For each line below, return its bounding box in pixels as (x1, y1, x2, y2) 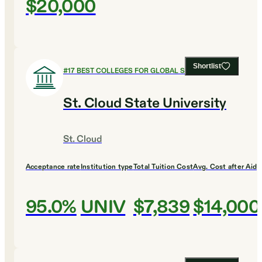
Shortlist (193, 62, 221, 71)
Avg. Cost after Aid (193, 162, 257, 172)
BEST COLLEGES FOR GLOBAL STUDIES (77, 66, 210, 76)
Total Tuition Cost (133, 162, 194, 172)
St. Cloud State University (63, 94, 226, 113)
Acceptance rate (26, 162, 81, 172)
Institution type (80, 162, 133, 172)
